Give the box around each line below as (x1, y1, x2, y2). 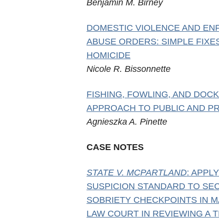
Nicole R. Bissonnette (86, 64, 171, 74)
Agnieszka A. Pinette (86, 117, 167, 127)
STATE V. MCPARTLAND (86, 168, 187, 177)
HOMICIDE (86, 50, 131, 60)
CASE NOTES (86, 142, 144, 152)
